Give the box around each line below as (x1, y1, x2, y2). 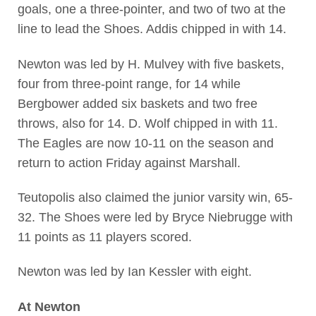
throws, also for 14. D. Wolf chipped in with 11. (17, 116, 278, 130)
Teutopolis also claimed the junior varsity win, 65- (17, 190, 293, 205)
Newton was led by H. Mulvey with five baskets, (17, 56, 284, 71)
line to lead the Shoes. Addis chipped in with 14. (17, 22, 286, 37)
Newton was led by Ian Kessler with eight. (17, 265, 252, 279)
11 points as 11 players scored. (17, 229, 192, 244)
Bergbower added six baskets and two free (17, 96, 257, 111)
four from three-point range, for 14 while (17, 76, 241, 91)
